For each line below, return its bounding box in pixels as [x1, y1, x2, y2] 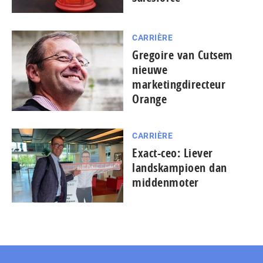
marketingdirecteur [132, 76, 225, 92]
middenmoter [132, 174, 199, 190]
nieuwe [132, 61, 167, 77]
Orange [132, 90, 167, 107]
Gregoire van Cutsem [132, 46, 233, 63]
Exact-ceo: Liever [132, 144, 213, 161]
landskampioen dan [132, 159, 227, 176]
